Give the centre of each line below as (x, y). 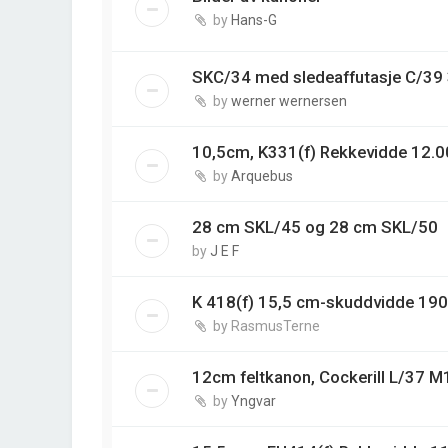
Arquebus (262, 176)
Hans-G (254, 20)
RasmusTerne (275, 326)
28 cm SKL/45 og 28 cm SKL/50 (315, 227)
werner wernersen (289, 101)
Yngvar (253, 401)
